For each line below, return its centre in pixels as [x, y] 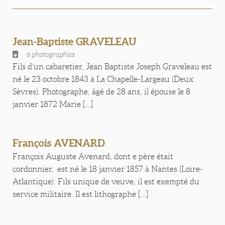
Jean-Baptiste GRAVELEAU [75, 41]
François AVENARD [59, 143]
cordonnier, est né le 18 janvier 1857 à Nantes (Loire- [108, 169]
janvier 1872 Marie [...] [53, 104]
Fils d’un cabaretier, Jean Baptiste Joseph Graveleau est [112, 67]
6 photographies [51, 54]
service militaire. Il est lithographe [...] [80, 194]
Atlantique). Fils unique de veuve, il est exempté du [106, 182]
